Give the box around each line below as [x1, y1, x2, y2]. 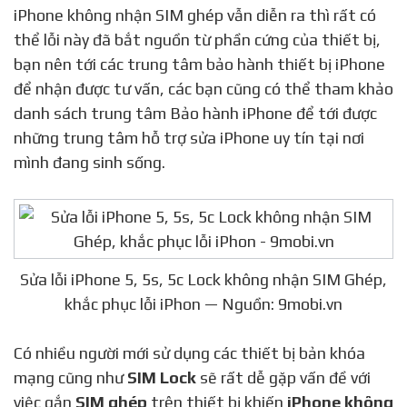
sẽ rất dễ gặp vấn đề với [196, 368, 371, 388]
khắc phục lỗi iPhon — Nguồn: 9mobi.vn [65, 294, 342, 314]
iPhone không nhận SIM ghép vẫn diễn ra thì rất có [14, 5, 376, 25]
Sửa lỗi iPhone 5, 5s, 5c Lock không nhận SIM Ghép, [20, 270, 387, 290]
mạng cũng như [14, 368, 127, 388]
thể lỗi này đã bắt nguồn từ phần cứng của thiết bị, [14, 30, 381, 50]
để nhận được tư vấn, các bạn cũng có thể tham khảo [14, 79, 393, 99]
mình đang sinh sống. [14, 153, 165, 173]
